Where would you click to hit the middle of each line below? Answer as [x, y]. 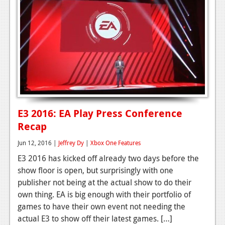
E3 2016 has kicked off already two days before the [108, 158]
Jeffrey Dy [71, 142]
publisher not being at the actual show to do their [104, 182]
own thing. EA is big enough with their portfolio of [104, 194]
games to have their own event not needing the [101, 206]
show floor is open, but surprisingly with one [95, 170]
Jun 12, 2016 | [38, 142]
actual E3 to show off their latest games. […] [95, 218]
